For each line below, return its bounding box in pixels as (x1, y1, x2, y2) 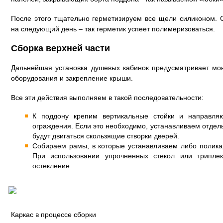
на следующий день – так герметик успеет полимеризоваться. (11, 25, 215, 33)
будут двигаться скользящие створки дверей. (32, 132, 179, 140)
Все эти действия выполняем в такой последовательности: (11, 94, 204, 102)
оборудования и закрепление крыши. (11, 74, 133, 82)
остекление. (32, 162, 72, 170)
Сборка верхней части (11, 43, 110, 53)
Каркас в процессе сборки (11, 211, 96, 219)
